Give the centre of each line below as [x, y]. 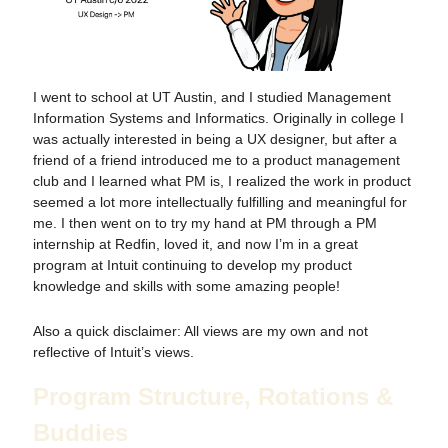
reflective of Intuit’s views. [113, 351]
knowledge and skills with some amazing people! [186, 285]
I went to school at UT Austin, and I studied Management [212, 96]
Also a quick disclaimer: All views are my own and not [200, 330]
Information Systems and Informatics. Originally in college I [218, 117]
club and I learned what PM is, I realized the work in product [222, 180]
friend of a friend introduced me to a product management [216, 159]
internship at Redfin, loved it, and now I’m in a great [195, 243]
